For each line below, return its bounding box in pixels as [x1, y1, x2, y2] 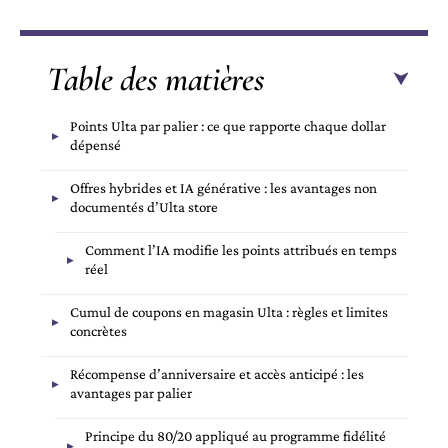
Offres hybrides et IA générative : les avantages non [70, 180, 377, 197]
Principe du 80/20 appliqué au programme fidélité [85, 428, 386, 445]
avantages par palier [70, 385, 192, 402]
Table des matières [47, 59, 265, 101]
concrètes [70, 323, 127, 340]
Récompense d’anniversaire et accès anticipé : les [70, 366, 364, 383]
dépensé [70, 137, 121, 154]
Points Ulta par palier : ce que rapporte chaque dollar [70, 118, 386, 135]
